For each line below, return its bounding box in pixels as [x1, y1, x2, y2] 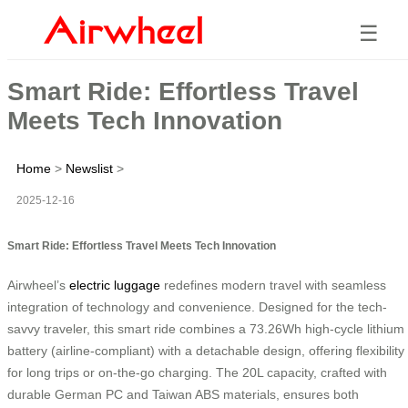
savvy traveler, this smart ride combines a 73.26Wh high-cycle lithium [7, 321, 404, 336]
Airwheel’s [7, 277, 69, 292]
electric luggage [69, 277, 160, 292]
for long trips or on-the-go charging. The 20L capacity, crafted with [7, 364, 387, 380]
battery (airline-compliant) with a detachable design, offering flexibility [7, 342, 404, 358]
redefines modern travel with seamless [160, 277, 386, 292]
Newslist [66, 160, 113, 176]
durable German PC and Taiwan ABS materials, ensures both [7, 386, 359, 402]
